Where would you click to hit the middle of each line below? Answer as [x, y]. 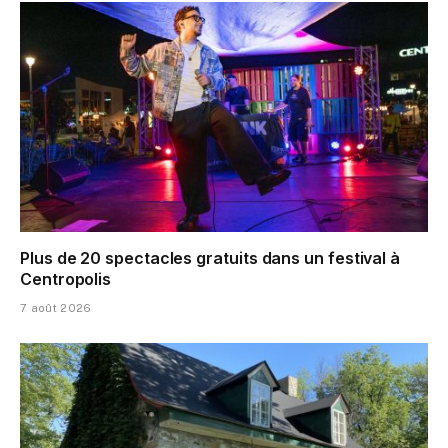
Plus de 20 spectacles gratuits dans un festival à [210, 257]
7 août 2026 [56, 307]
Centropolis [66, 278]
